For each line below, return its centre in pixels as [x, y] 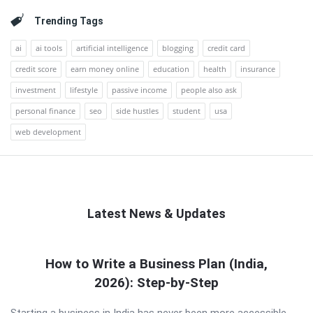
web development [48, 132]
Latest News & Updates [156, 213]
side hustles [137, 111]
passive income [139, 90]
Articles [39, 295]
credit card [226, 48]
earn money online [105, 69]
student [187, 111]
